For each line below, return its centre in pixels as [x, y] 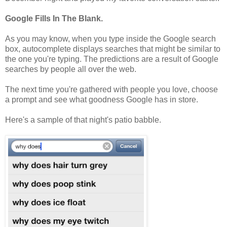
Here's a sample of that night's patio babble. [83, 120]
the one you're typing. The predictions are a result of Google [112, 59]
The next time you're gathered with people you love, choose [111, 89]
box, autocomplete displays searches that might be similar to [113, 49]
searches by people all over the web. [71, 69]
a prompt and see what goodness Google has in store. [102, 99]
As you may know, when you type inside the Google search [110, 39]
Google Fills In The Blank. [54, 18]
